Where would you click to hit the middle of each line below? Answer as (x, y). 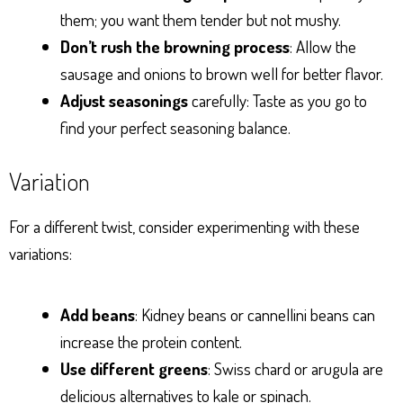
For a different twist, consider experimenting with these (184, 227)
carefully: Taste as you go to (278, 100)
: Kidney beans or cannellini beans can (255, 315)
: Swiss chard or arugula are (296, 369)
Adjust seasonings (124, 100)
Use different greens (134, 369)
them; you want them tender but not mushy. (201, 19)
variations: (40, 254)
